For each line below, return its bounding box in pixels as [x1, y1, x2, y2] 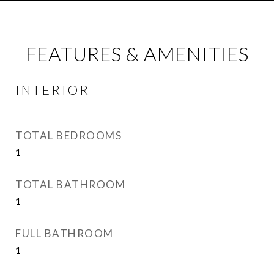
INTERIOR [15, 82, 90, 97]
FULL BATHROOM [15, 227, 114, 240]
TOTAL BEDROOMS [15, 129, 122, 142]
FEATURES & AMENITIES [25, 42, 249, 65]
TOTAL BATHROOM [15, 178, 125, 191]
